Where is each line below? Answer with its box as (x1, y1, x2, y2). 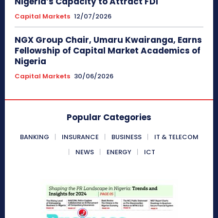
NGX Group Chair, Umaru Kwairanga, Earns (15, 34, 202, 46)
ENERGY (107, 147, 131, 157)
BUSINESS (111, 132, 142, 142)
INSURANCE (61, 132, 99, 142)
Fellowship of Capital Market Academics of (15, 44, 200, 56)
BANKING (19, 132, 49, 142)
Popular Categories (67, 111, 151, 123)
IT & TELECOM (154, 132, 199, 142)
